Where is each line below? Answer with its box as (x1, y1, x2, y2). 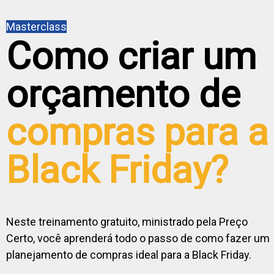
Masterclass (6, 20, 67, 33)
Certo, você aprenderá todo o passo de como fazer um (6, 232, 270, 245)
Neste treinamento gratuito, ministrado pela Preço (6, 215, 248, 228)
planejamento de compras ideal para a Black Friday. (6, 248, 251, 261)
